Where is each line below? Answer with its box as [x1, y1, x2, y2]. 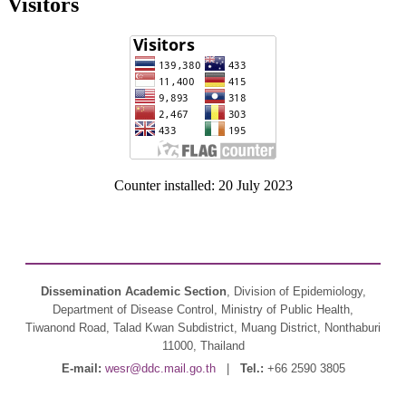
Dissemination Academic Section [40, 284, 227, 298]
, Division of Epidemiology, [226, 284, 366, 298]
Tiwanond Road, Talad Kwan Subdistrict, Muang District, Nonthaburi [25, 320, 381, 334]
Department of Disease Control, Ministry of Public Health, [53, 302, 353, 316]
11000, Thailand [161, 338, 245, 353]
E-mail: [61, 361, 101, 375]
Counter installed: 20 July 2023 [113, 177, 293, 193]
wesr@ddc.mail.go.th [104, 361, 216, 375]
